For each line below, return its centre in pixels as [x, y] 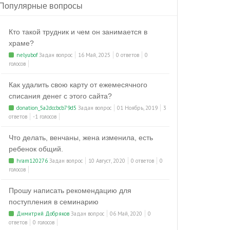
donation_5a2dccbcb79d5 [46, 108]
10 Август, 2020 [107, 161]
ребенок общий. [36, 149]
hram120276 [32, 161]
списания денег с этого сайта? [60, 96]
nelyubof [27, 55]
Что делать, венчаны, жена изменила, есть [81, 138]
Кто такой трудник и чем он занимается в [78, 32]
